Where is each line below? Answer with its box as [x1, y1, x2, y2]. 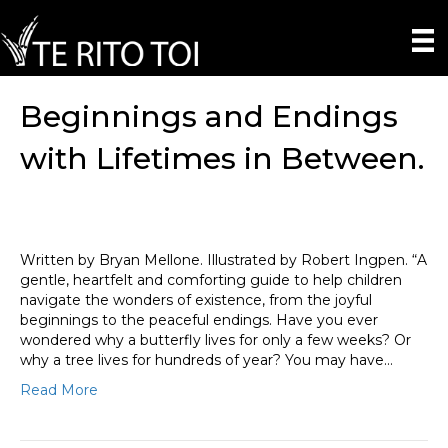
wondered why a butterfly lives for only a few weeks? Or [20, 330, 411, 349]
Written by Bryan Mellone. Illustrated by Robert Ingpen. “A [20, 250, 427, 269]
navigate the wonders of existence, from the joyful [20, 290, 372, 309]
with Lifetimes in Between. [20, 139, 424, 177]
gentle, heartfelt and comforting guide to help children [20, 270, 402, 289]
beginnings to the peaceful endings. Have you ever [20, 310, 378, 329]
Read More [20, 380, 98, 399]
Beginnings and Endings [20, 97, 398, 135]
